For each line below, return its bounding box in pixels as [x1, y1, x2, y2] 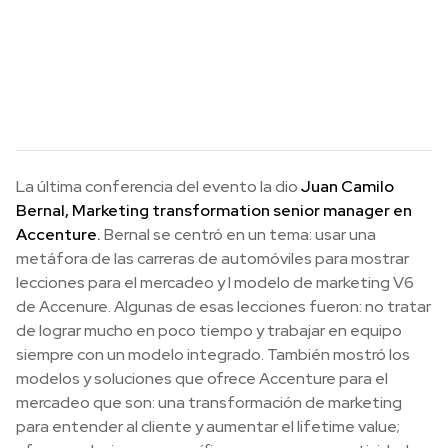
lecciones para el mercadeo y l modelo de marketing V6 [16, 272, 414, 294]
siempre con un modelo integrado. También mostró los [16, 344, 410, 366]
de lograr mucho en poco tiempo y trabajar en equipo [16, 320, 402, 342]
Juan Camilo [301, 176, 394, 198]
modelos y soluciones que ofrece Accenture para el [16, 368, 388, 390]
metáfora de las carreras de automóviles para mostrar [16, 248, 409, 270]
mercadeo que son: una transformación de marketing [16, 392, 402, 414]
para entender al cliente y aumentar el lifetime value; [16, 416, 400, 438]
